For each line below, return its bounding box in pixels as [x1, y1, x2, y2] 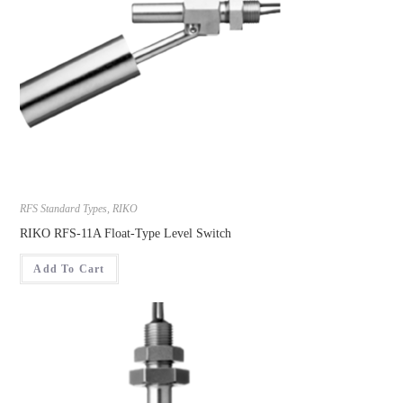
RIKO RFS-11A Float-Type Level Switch [20, 227, 232, 241]
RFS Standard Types [20, 202, 108, 216]
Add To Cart [33, 263, 105, 276]
